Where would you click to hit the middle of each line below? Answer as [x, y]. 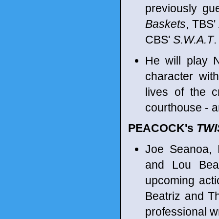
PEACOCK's [162, 128]
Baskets [165, 24]
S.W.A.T [193, 40]
